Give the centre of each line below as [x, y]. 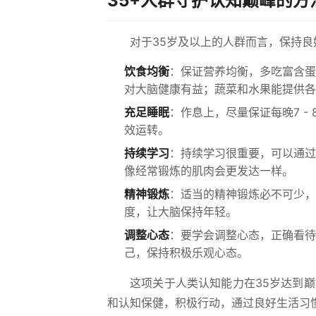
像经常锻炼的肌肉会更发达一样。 [209, 171]
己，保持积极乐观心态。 [186, 253]
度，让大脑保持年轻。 [181, 212]
